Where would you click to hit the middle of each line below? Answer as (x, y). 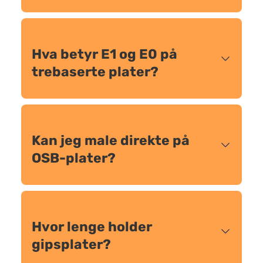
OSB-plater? (74, 158)
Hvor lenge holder (92, 227)
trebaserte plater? (95, 72)
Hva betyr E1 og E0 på (104, 54)
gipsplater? (71, 244)
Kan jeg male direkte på (111, 140)
